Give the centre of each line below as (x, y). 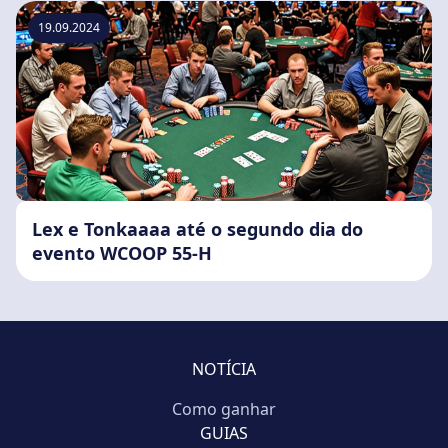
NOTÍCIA (224, 369)
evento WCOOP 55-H (122, 253)
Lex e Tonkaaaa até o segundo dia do (197, 229)
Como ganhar (224, 409)
